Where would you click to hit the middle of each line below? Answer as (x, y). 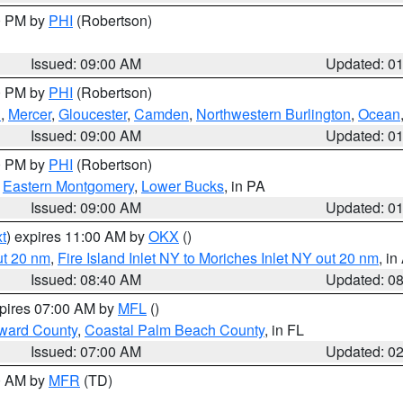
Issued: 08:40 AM (86, 279)
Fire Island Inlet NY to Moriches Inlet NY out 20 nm (218, 258)
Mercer (30, 114)
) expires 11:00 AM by (77, 236)
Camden (161, 114)
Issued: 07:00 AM (86, 351)
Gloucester (93, 114)
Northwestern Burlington (273, 114)
